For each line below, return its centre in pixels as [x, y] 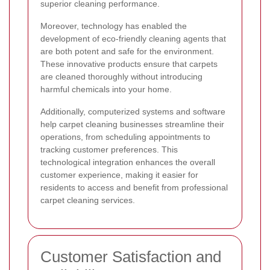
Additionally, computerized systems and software [133, 111]
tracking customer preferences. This [109, 149]
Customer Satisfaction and [131, 256]
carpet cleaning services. [88, 200]
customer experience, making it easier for [119, 174]
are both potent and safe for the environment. [127, 51]
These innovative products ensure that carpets [129, 64]
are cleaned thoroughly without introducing [121, 76]
